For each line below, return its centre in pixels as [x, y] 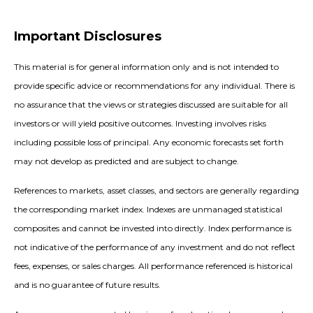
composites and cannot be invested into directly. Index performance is [153, 228]
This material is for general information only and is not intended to [146, 67]
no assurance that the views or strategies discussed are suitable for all [151, 105]
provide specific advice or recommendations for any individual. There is [154, 86]
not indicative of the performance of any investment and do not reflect [155, 247]
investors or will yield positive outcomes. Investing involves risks [140, 124]
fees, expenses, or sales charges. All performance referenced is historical [153, 266]
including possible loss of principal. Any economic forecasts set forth [149, 143]
